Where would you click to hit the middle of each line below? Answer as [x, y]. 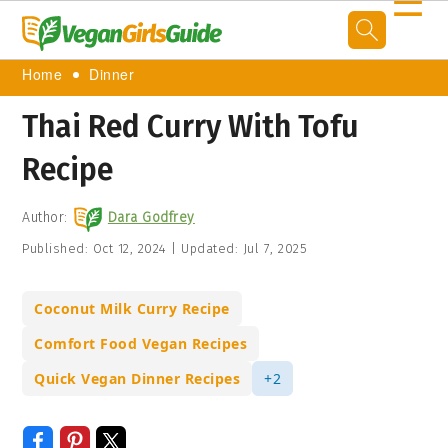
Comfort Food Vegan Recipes [141, 343]
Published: [57, 248]
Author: [45, 217]
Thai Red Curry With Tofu [191, 127]
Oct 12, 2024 [129, 248]
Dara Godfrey [151, 217]
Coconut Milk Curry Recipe [132, 308]
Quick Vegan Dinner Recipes [137, 378]
